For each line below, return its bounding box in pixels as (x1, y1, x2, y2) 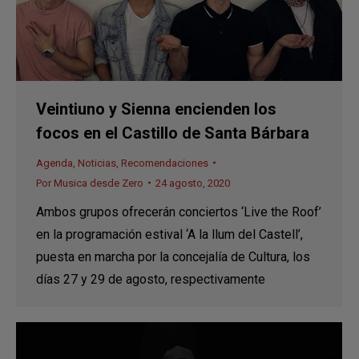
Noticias (78, 156, 116, 169)
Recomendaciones (121, 156, 208, 169)
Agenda (36, 156, 73, 169)
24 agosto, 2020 (155, 176, 230, 189)
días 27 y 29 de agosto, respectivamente (36, 271, 265, 287)
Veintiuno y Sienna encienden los (36, 99, 276, 119)
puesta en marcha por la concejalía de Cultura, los (36, 248, 310, 264)
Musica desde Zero (54, 176, 143, 189)
